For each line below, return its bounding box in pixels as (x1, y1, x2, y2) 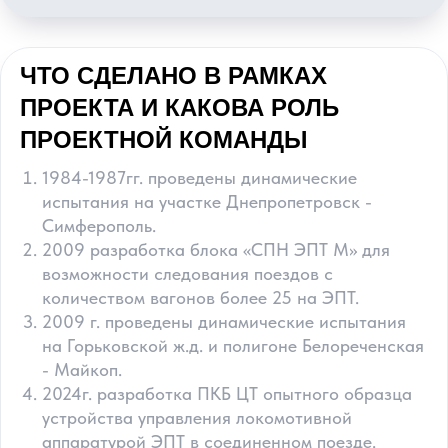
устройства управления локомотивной (42, 407, 352, 428)
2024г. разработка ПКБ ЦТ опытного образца (42, 383, 412, 404)
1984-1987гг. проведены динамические (42, 167, 357, 188)
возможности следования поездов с (42, 263, 333, 284)
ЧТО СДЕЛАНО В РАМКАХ (20, 62, 327, 89)
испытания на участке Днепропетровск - (42, 191, 372, 212)
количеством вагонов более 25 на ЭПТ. (42, 287, 359, 308)
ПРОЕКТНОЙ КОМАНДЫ (20, 126, 308, 153)
